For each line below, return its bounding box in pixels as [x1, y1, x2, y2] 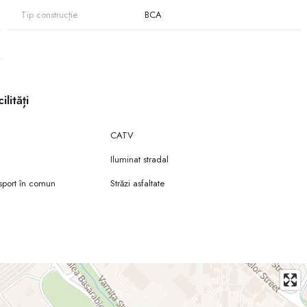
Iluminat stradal [110, 152, 169, 166]
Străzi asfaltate [110, 176, 165, 190]
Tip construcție [21, 8, 77, 21]
